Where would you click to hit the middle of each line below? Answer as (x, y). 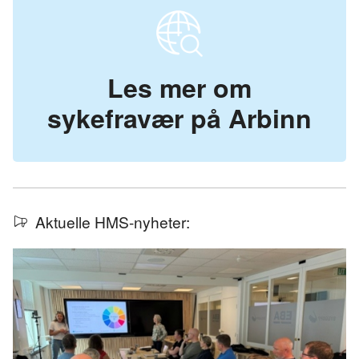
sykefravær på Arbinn (179, 118)
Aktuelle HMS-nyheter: (111, 222)
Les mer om (179, 87)
